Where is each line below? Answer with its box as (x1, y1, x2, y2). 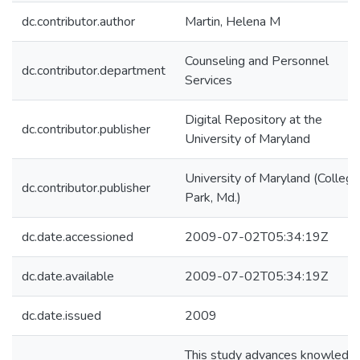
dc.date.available (22, 268, 114, 285)
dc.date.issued (22, 307, 101, 325)
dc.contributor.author (22, 13, 135, 31)
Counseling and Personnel (185, 52, 329, 70)
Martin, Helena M (185, 13, 280, 31)
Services (185, 72, 232, 89)
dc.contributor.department (22, 62, 166, 80)
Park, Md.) (185, 189, 241, 207)
